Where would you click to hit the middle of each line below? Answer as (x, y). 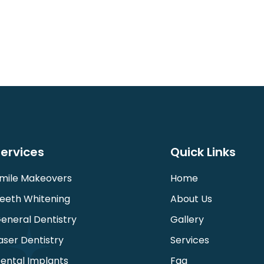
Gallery (187, 219)
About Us (191, 199)
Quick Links (203, 152)
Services (190, 240)
